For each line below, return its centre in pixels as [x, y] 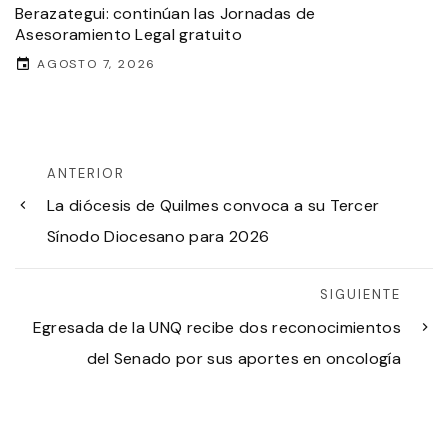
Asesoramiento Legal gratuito [128, 34]
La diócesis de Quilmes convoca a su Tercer [213, 206]
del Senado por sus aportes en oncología [243, 358]
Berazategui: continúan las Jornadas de [165, 13]
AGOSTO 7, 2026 [97, 63]
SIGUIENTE [360, 295]
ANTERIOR [86, 173]
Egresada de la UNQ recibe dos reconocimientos [216, 327]
